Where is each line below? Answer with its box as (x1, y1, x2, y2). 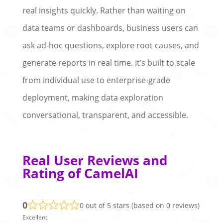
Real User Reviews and (22, 151, 167, 169)
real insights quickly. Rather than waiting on (22, 4, 186, 16)
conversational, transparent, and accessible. (22, 109, 188, 120)
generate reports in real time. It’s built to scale (22, 57, 195, 68)
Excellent (22, 213, 47, 222)
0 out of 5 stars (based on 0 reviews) (79, 200, 200, 210)
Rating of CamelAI (22, 164, 138, 182)
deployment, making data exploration (22, 92, 163, 103)
